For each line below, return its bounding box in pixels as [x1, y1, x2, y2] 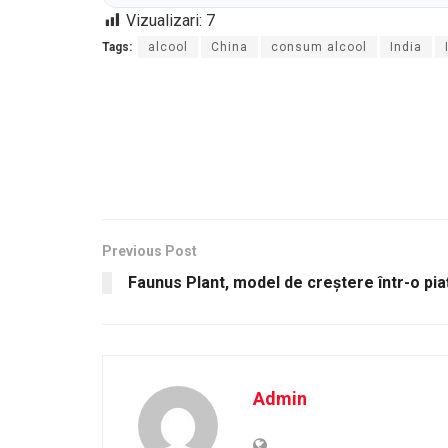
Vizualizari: [126, 11, 202, 31]
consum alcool [271, 40, 367, 55]
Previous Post [102, 243, 197, 260]
